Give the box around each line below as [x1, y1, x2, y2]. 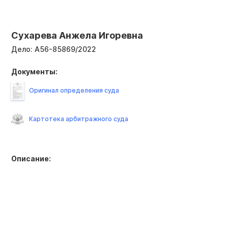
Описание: [11, 154, 51, 163]
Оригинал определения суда [29, 86, 119, 94]
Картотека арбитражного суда [29, 115, 128, 123]
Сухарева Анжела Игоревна [11, 30, 143, 41]
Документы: [11, 67, 58, 76]
